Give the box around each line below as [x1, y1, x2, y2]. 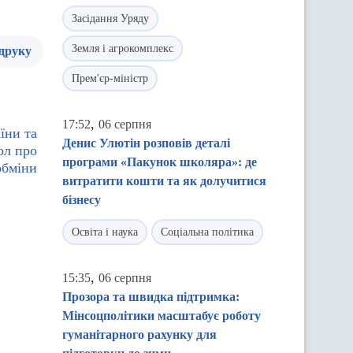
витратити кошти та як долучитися [62, 174, 266, 188]
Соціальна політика [161, 226, 254, 238]
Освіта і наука [72, 226, 138, 238]
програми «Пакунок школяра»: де [62, 155, 257, 169]
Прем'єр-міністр [72, 72, 148, 84]
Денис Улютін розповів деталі [62, 136, 230, 150]
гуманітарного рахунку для [62, 328, 217, 341]
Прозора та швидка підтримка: [62, 290, 240, 303]
